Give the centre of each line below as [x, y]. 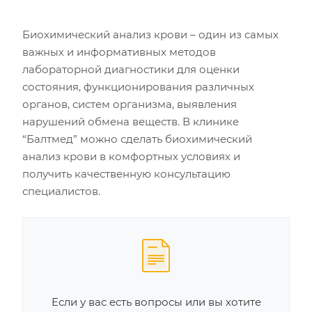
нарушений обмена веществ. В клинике [131, 122]
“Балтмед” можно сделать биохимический [137, 139]
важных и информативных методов [119, 52]
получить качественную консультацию [126, 174]
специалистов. [61, 191]
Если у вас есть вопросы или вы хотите [156, 302]
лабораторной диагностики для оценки [131, 69]
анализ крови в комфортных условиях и [131, 156]
